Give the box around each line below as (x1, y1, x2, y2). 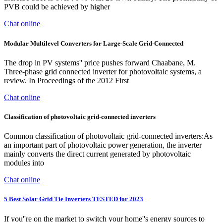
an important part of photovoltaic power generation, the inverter (4, 141, 202, 150)
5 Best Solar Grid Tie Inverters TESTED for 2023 (4, 195, 143, 203)
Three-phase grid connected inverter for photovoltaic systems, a (4, 67, 202, 76)
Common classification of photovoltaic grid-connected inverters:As (4, 132, 213, 141)
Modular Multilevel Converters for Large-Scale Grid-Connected (4, 39, 183, 47)
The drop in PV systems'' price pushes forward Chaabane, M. (4, 58, 196, 67)
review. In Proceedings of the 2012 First (4, 76, 129, 85)
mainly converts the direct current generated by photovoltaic (4, 150, 191, 159)
